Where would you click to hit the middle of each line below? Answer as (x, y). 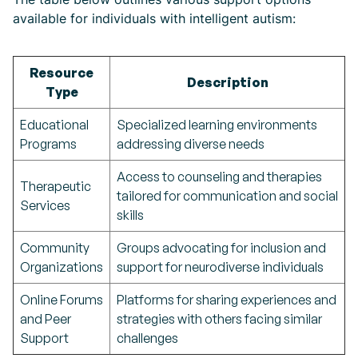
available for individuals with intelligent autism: (154, 18)
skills (130, 215)
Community (55, 248)
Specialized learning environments (217, 125)
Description (227, 82)
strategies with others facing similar (219, 319)
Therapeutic (56, 186)
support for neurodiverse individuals (220, 267)
